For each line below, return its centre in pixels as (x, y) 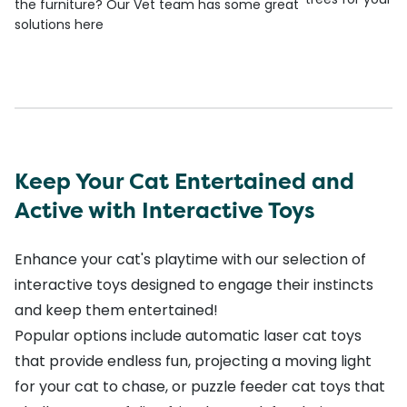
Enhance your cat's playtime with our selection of (190, 259)
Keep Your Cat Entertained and (184, 181)
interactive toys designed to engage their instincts (194, 284)
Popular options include (100, 335)
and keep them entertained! (118, 310)
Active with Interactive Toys (165, 210)
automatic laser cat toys (273, 335)
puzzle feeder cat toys (271, 386)
